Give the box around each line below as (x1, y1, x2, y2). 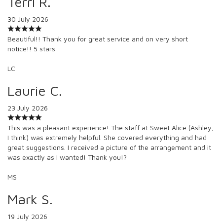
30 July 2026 (7, 14, 48, 23)
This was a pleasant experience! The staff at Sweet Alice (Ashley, (7, 123, 214, 132)
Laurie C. (7, 82, 62, 99)
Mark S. (7, 190, 53, 207)
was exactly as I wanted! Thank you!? (7, 152, 127, 161)
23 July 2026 (7, 103, 48, 112)
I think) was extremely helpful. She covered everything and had (7, 133, 207, 142)
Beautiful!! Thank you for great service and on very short (7, 34, 188, 43)
